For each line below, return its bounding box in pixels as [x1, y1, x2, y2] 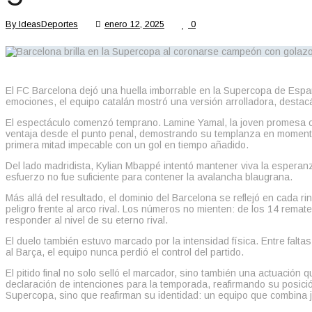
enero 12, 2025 [104, 18, 164, 29]
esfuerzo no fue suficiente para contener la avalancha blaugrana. [6, 171, 292, 182]
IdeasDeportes [19, 18, 78, 29]
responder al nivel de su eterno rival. [6, 214, 168, 226]
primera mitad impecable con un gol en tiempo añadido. [6, 139, 249, 150]
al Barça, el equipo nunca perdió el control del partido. [6, 246, 244, 258]
